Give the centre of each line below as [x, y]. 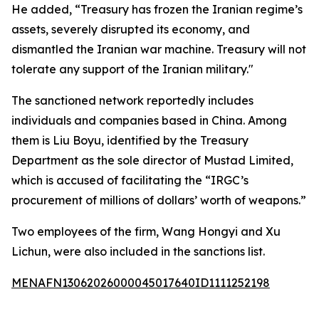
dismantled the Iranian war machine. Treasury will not [159, 49]
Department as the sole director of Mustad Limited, [152, 160]
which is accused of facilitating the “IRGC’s [130, 180]
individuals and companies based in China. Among [149, 120]
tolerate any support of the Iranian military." [132, 69]
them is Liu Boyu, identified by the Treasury [130, 140]
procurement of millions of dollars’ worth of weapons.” [159, 200]
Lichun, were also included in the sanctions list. [138, 251]
